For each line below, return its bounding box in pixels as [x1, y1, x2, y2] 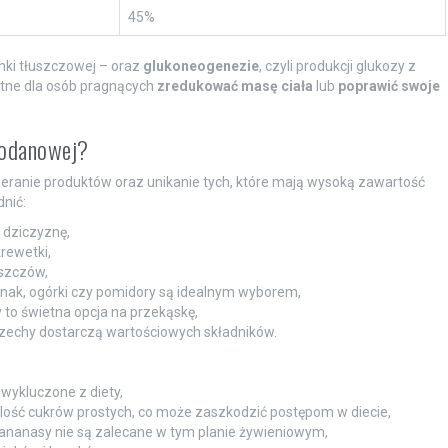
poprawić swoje [337, 77, 440, 94]
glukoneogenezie [142, 57, 259, 74]
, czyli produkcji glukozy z [258, 57, 416, 74]
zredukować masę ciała [156, 77, 313, 94]
